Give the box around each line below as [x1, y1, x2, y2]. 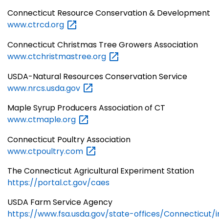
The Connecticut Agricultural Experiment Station [7, 165, 194, 177]
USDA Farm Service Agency [7, 197, 112, 208]
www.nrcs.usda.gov [7, 82, 82, 94]
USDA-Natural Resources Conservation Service [7, 70, 187, 82]
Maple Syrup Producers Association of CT [7, 102, 165, 114]
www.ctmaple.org [7, 114, 78, 126]
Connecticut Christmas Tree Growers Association [7, 39, 198, 50]
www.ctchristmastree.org [7, 50, 108, 62]
